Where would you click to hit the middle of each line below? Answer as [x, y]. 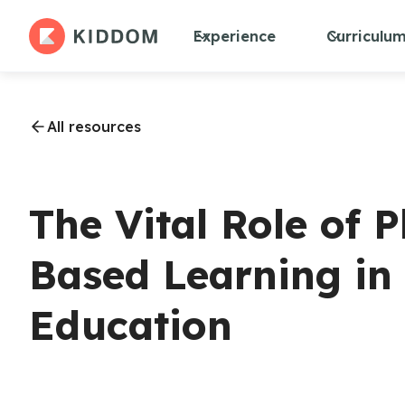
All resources [94, 127]
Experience [235, 36]
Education [131, 325]
